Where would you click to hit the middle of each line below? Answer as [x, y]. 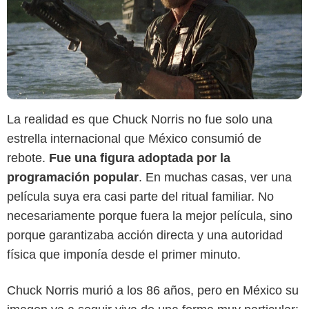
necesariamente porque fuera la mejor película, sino [150, 216]
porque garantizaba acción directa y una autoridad [145, 236]
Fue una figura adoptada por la [140, 158]
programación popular [73, 178]
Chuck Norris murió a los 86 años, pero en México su [153, 291]
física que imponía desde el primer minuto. [124, 255]
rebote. [28, 158]
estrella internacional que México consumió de [134, 139]
